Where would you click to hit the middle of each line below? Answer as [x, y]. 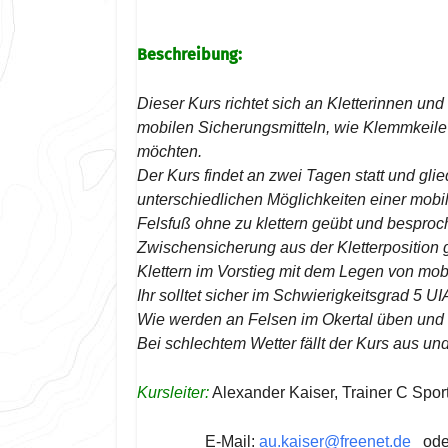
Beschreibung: [189, 54]
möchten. [169, 151]
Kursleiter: [173, 392]
